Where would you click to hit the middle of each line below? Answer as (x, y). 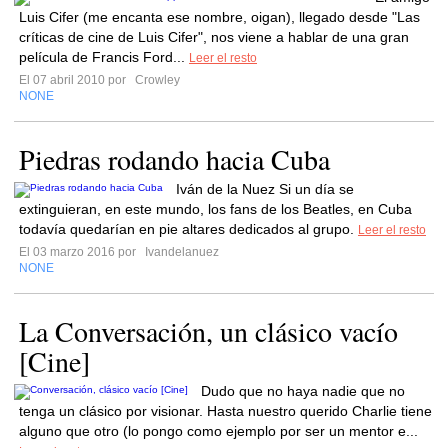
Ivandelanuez (180, 252)
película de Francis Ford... (104, 57)
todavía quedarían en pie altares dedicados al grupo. (188, 229)
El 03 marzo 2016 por (80, 252)
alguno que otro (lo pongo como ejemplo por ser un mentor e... (218, 431)
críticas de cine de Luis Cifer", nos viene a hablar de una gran (214, 37)
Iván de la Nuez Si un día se (265, 189)
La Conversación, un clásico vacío (208, 331)
